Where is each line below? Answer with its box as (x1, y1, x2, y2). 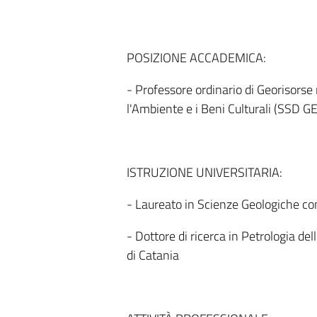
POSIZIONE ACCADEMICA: (126, 48, 266, 67)
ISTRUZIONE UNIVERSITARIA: (126, 163, 282, 182)
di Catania (126, 246, 179, 265)
